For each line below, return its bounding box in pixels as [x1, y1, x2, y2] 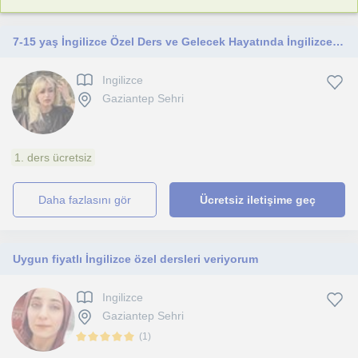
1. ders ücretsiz [14, 151, 92, 164]
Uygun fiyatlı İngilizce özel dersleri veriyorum [13, 253, 258, 265]
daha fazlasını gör [46, 193, 132, 206]
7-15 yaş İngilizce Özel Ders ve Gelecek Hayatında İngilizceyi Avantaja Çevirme [332, 35, 344, 48]
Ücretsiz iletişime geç [199, 193, 316, 206]
